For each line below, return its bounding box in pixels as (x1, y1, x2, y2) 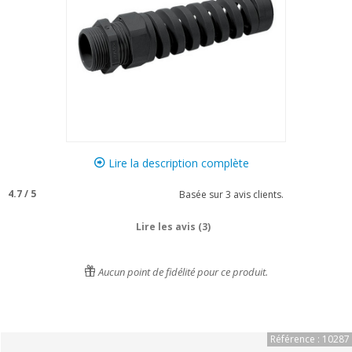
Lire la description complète (104, 156, 249, 170)
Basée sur (174, 187, 225, 201)
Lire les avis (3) (135, 220, 211, 233)
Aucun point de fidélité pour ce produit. (96, 265, 268, 279)
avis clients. (231, 187, 284, 201)
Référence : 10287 (270, 332, 350, 346)
